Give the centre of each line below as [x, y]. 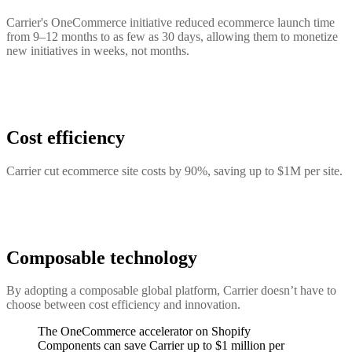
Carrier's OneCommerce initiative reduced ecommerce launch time [170, 22]
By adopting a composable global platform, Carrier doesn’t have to [171, 291]
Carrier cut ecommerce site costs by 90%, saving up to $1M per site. [174, 170]
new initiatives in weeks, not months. [98, 50]
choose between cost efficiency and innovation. [123, 305]
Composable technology [102, 257]
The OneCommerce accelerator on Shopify [144, 332]
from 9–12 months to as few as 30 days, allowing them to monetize [172, 36]
